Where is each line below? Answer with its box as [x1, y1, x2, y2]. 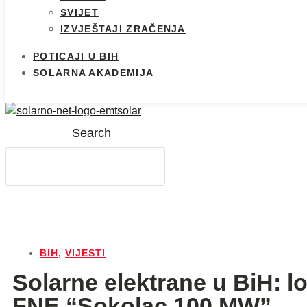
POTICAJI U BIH [33, 51, 119, 62]
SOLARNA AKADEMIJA [33, 67, 154, 79]
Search [71, 126, 111, 140]
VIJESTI [65, 247, 106, 259]
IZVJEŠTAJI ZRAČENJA [60, 23, 186, 35]
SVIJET [60, 7, 99, 19]
